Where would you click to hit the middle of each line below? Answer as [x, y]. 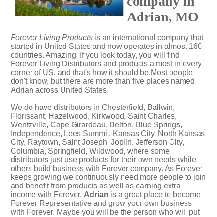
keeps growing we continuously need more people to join [108, 177]
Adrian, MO [163, 17]
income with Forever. [47, 194]
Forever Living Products [52, 38]
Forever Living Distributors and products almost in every [106, 64]
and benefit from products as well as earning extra [96, 186]
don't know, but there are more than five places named [103, 81]
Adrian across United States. [60, 90]
